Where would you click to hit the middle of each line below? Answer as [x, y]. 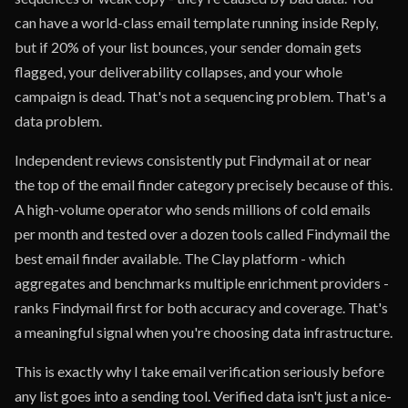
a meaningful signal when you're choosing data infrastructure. [204, 332]
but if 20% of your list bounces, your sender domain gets [188, 47]
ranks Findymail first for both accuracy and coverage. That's [201, 307]
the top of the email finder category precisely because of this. [204, 184]
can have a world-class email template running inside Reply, [196, 22]
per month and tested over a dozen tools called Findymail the [202, 234]
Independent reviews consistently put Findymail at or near [193, 160]
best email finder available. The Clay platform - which [180, 258]
